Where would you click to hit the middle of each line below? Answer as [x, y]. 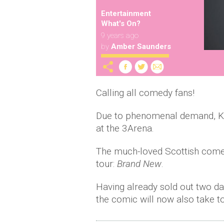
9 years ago [120, 35]
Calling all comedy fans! [145, 93]
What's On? [121, 23]
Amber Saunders [141, 46]
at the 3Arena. [125, 128]
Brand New [139, 164]
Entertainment [126, 13]
